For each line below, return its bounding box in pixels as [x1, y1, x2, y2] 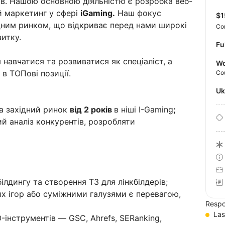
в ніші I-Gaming [114, 104, 173, 115]
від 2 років [70, 104, 114, 115]
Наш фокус [115, 8, 161, 18]
